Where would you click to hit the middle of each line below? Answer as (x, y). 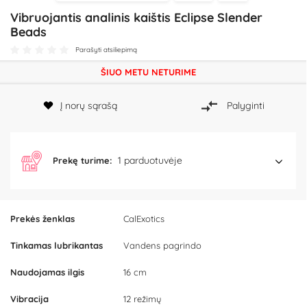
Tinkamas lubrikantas (57, 246)
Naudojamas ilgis (47, 272)
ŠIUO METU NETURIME (148, 72)
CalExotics (144, 219)
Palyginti (245, 105)
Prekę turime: (83, 161)
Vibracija (29, 299)
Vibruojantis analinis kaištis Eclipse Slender (136, 17)
